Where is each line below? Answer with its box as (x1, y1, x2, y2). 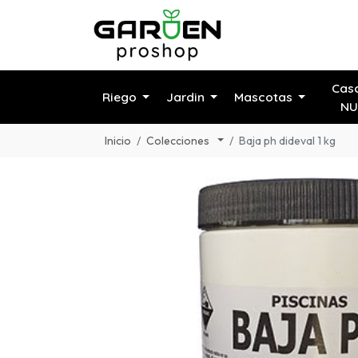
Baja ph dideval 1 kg (239, 133, 336, 148)
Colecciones (146, 133, 212, 148)
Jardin (165, 89, 205, 105)
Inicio (105, 133, 131, 148)
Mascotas (233, 89, 292, 105)
